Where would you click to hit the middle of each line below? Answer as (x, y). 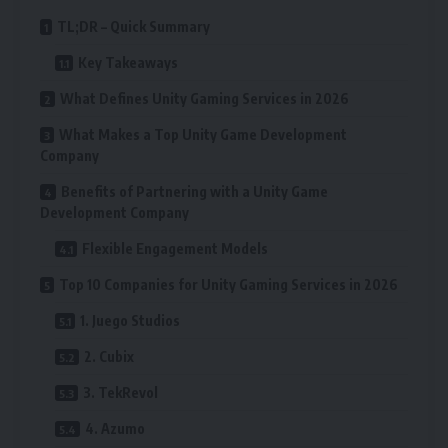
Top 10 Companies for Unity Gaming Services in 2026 (228, 285)
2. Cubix (109, 357)
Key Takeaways (128, 63)
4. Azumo (115, 429)
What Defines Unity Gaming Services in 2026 (204, 99)
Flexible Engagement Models (175, 249)
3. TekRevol (120, 393)
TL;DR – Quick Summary (133, 27)
